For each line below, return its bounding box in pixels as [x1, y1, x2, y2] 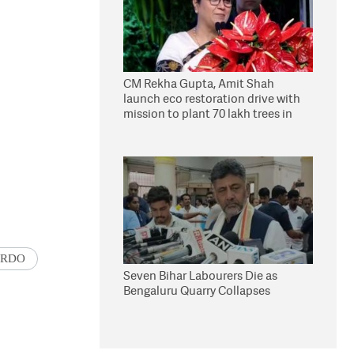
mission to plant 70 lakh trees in [123, 105, 292, 122]
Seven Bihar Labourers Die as [123, 267, 277, 284]
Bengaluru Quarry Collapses [123, 282, 270, 299]
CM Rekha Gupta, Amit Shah [123, 75, 274, 92]
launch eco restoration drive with [123, 90, 300, 107]
